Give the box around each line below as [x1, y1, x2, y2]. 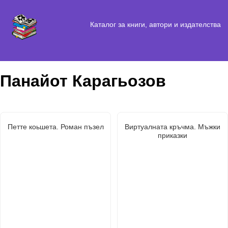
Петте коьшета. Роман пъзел [7, 122, 104, 131]
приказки [158, 131, 187, 139]
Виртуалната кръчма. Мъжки [125, 122, 220, 131]
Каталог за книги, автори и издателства [90, 20, 221, 28]
